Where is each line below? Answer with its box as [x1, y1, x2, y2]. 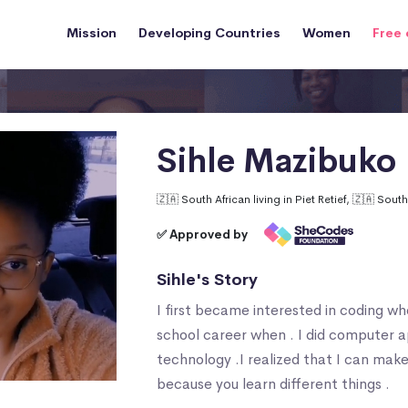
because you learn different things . [157, 374, 391, 393]
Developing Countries [138, 25, 280, 41]
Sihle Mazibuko [157, 140, 397, 182]
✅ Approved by [157, 227, 249, 242]
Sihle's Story [157, 270, 259, 290]
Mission [66, 25, 117, 41]
